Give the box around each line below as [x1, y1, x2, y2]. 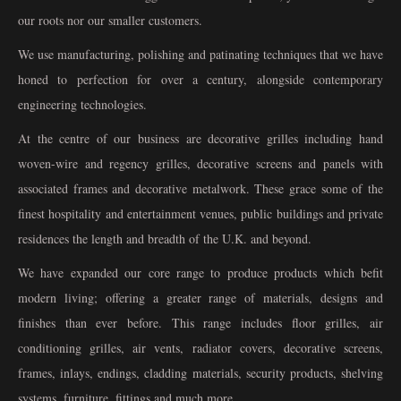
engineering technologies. [18, 96, 147, 114]
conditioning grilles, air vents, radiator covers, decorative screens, [18, 339, 383, 357]
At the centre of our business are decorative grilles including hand [18, 130, 383, 148]
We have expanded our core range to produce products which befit [18, 264, 383, 282]
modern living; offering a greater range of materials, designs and [18, 289, 383, 307]
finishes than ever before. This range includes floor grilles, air [18, 314, 383, 332]
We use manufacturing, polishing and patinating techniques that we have [18, 46, 383, 64]
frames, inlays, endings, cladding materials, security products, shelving [18, 364, 383, 382]
